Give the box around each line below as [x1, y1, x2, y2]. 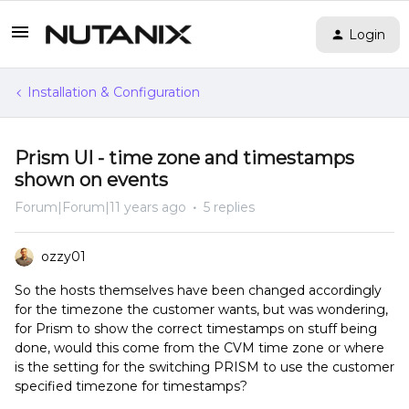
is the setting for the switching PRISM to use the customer [15, 359, 394, 375]
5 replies [204, 199, 255, 215]
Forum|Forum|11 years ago [15, 199, 186, 215]
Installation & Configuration [27, 84, 200, 100]
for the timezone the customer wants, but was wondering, [15, 301, 388, 318]
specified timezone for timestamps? [15, 378, 247, 394]
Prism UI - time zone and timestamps [15, 147, 354, 169]
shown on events [15, 169, 168, 191]
